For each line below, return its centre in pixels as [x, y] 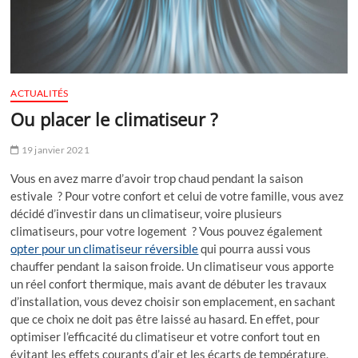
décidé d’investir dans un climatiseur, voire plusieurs [147, 214]
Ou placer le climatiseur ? [115, 119]
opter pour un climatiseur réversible [105, 249]
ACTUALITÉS [40, 93]
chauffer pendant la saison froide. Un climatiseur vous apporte [173, 267]
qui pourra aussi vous [255, 249]
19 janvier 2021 [54, 150]
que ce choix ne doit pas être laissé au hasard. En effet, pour [165, 319]
